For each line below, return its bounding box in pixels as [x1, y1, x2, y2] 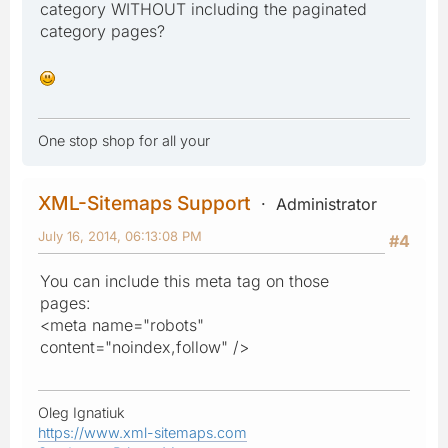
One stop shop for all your [38, 131, 210, 149]
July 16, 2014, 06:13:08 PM [38, 227, 202, 244]
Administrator [276, 193, 377, 214]
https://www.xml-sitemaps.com [38, 423, 247, 441]
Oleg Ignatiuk [38, 403, 125, 421]
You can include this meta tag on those [40, 270, 329, 291]
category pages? [40, 20, 165, 41]
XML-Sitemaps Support [38, 190, 251, 215]
